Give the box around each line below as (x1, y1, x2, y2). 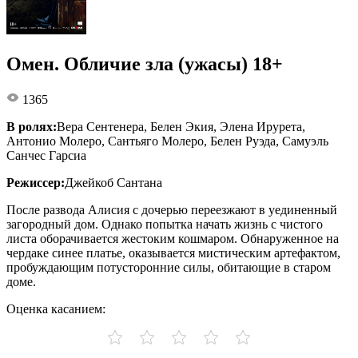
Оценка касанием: (6, 301, 105, 316)
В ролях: (6, 119, 57, 133)
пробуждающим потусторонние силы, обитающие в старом (6, 260, 331, 274)
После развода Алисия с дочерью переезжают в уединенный (6, 202, 337, 217)
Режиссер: (6, 175, 65, 189)
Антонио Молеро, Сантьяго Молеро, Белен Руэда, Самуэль (6, 133, 328, 148)
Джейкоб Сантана (65, 175, 162, 189)
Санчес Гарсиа (6, 148, 86, 162)
